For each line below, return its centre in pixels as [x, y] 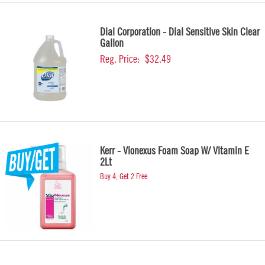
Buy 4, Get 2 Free [124, 177]
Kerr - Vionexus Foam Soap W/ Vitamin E [174, 151]
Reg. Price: [120, 59]
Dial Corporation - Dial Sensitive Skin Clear [180, 32]
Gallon [112, 43]
